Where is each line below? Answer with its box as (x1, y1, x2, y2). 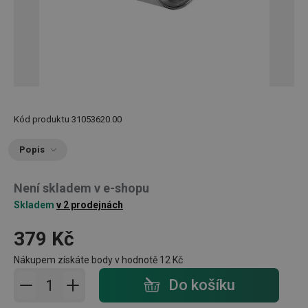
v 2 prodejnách (56, 199, 123, 210)
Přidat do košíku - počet (35, 270, 150, 283)
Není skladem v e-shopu (14, 181, 149, 195)
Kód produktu (14, 114, 69, 124)
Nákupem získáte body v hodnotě (14, 254, 159, 265)
